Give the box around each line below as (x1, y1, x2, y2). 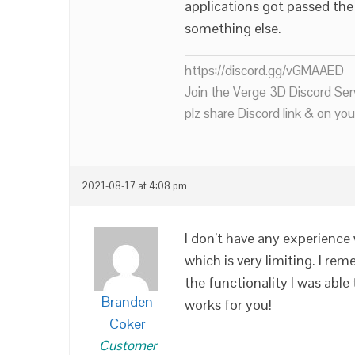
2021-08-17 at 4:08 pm (82, 180, 187, 193)
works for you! (185, 296, 272, 314)
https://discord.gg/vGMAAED (185, 62, 344, 79)
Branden (101, 292, 153, 311)
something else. (185, 19, 281, 37)
